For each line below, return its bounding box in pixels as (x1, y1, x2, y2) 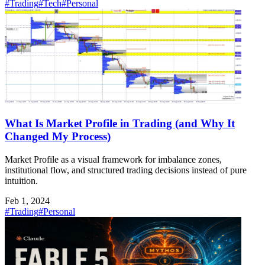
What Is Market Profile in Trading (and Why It (5, 117, 235, 130)
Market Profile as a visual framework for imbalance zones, (5, 154, 222, 164)
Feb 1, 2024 (5, 195, 50, 206)
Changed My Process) (5, 130, 111, 143)
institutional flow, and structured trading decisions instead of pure (5, 164, 247, 175)
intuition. (5, 175, 38, 186)
